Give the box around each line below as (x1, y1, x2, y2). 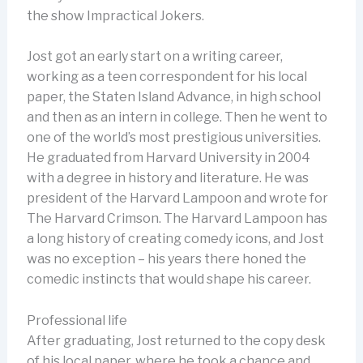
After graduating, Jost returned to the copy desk (26, 333, 326, 349)
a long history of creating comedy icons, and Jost (26, 231, 324, 247)
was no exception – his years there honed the (26, 251, 306, 267)
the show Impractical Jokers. (26, 7, 204, 23)
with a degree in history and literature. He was (26, 170, 309, 186)
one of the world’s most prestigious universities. (26, 130, 321, 146)
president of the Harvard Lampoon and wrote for (26, 190, 328, 207)
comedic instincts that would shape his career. (26, 271, 311, 288)
